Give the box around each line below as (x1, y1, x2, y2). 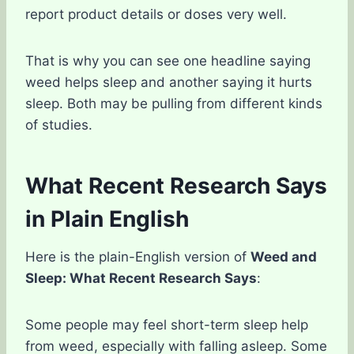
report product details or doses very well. (25, 6, 287, 22)
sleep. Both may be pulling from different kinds (25, 96, 322, 111)
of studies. (25, 117, 92, 133)
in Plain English (25, 205, 189, 232)
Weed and (250, 249, 317, 265)
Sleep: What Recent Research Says (25, 270, 257, 286)
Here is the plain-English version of (25, 249, 250, 265)
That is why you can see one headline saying (25, 53, 311, 69)
